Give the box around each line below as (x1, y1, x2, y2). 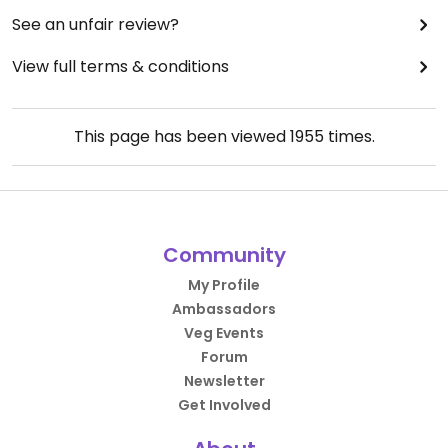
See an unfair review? (12, 12, 179, 36)
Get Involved (177, 394, 271, 415)
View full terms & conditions (12, 54, 229, 78)
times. (323, 124, 375, 148)
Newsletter (183, 370, 265, 391)
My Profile (188, 274, 260, 295)
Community (162, 240, 286, 269)
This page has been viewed (73, 124, 290, 148)
